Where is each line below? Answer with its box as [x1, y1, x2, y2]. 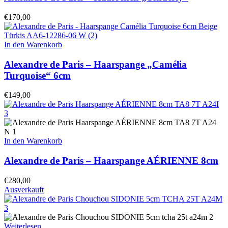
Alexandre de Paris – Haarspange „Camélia [4, 59, 187, 70]
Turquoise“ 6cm [4, 70, 71, 81]
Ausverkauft [4, 185, 44, 194]
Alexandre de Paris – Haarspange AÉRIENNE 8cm [4, 155, 218, 166]
